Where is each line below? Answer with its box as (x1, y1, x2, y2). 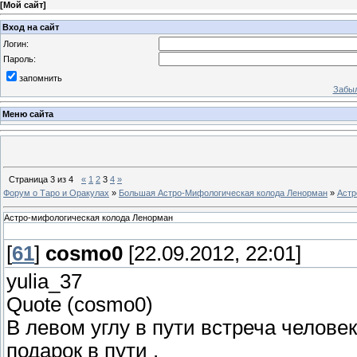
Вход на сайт (2, 22, 59, 32)
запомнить (19, 73, 62, 83)
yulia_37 (6, 270, 82, 293)
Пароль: (3, 53, 36, 64)
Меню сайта (2, 109, 53, 120)
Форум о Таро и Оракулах (3, 187, 109, 198)
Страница (9, 174, 50, 184)
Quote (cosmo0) (6, 293, 153, 316)
